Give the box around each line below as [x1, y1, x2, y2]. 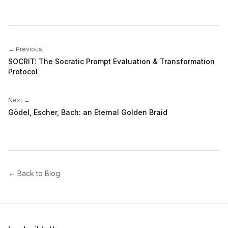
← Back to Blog [8, 169, 60, 178]
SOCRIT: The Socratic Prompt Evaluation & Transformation [8, 57, 215, 66]
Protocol [8, 67, 38, 76]
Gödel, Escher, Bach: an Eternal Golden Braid [8, 108, 167, 117]
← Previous [8, 45, 42, 53]
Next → [8, 96, 30, 104]
